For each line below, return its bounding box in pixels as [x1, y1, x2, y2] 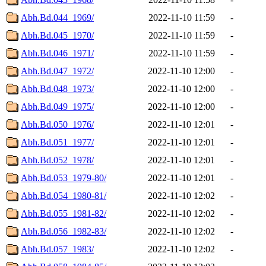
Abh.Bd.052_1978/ [21, 154, 94, 165]
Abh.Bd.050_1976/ [21, 119, 94, 129]
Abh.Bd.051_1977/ [21, 137, 94, 147]
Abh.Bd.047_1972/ [21, 65, 94, 76]
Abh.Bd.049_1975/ [21, 101, 94, 112]
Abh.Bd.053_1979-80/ [21, 172, 106, 183]
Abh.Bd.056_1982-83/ [21, 226, 106, 236]
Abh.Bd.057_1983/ [21, 243, 94, 254]
